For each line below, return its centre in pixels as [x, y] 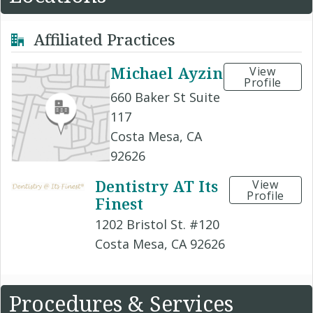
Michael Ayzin [167, 73]
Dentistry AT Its [157, 186]
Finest [119, 204]
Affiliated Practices [102, 39]
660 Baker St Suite [165, 97]
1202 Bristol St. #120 [158, 225]
